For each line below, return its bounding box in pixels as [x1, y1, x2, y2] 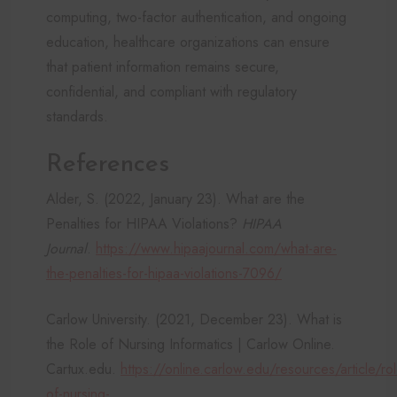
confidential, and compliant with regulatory [46, 81, 297, 102]
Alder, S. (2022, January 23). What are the [46, 188, 305, 209]
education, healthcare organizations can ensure [46, 31, 330, 52]
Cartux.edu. [46, 358, 121, 379]
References [46, 152, 169, 177]
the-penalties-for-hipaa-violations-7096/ [46, 262, 282, 284]
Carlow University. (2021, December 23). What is [46, 308, 342, 330]
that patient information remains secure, [46, 56, 279, 77]
